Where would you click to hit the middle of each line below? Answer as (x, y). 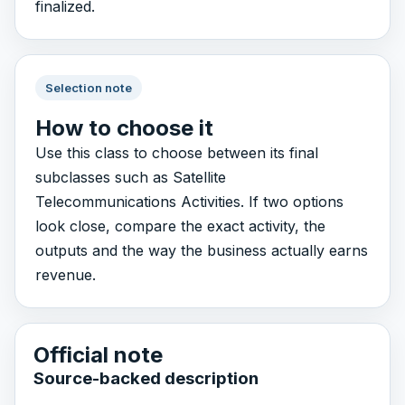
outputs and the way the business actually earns (201, 251)
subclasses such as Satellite (130, 178)
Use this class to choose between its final (176, 153)
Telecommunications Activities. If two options (189, 202)
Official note (98, 354)
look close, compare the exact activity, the (180, 226)
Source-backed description (146, 378)
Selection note (88, 87)
